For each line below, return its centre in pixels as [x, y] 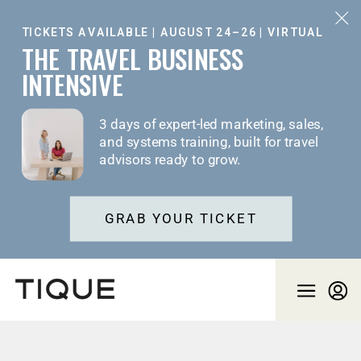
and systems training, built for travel [209, 142]
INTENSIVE [72, 85]
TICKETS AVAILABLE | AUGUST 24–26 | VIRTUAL [172, 32]
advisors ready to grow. [170, 160]
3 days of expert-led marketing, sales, [211, 124]
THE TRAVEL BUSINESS [133, 59]
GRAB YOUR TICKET [181, 219]
